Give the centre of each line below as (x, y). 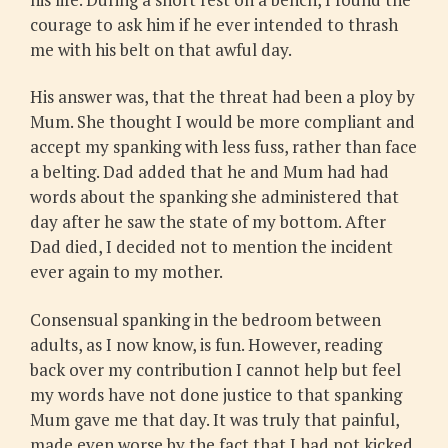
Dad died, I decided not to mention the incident (211, 247)
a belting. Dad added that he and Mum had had (209, 172)
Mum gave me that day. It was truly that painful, (214, 419)
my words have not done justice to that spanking (216, 394)
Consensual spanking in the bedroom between (205, 319)
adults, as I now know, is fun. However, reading (206, 344)
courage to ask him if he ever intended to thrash (214, 25)
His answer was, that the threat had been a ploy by (222, 97)
